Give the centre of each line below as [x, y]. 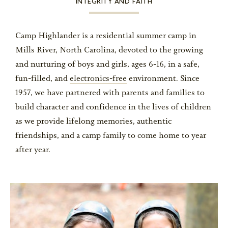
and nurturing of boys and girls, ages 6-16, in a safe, [107, 65]
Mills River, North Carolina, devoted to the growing [109, 51]
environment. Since [163, 79]
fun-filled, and [42, 79]
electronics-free [98, 79]
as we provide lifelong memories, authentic [93, 122]
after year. [33, 150]
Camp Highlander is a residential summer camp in [106, 36]
